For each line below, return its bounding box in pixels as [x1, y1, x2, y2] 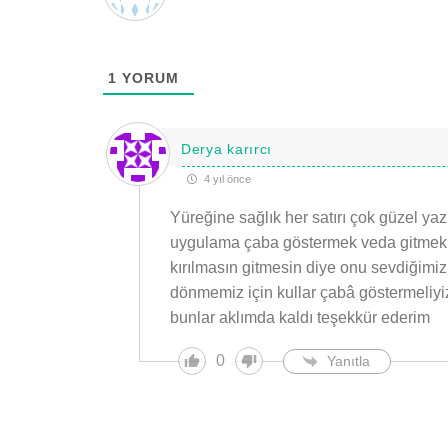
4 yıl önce [200, 173, 251, 186]
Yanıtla [326, 352, 370, 369]
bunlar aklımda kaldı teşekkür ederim [169, 309, 430, 327]
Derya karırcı [180, 140, 273, 157]
